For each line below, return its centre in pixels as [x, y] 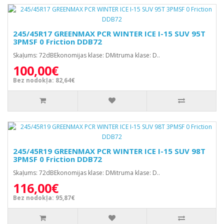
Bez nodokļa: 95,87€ [44, 198]
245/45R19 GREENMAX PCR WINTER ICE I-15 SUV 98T [109, 151]
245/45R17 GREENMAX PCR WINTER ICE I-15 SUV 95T [109, 33]
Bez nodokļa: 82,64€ [44, 80]
